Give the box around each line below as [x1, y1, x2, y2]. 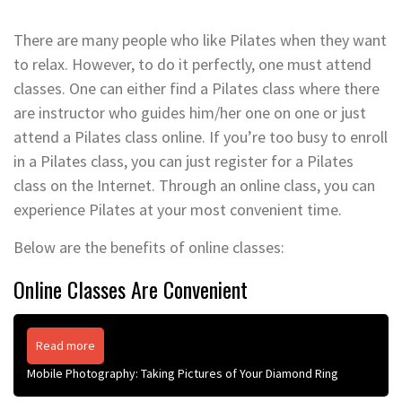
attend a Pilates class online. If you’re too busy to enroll [13, 126, 388, 147]
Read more [36, 336, 95, 354]
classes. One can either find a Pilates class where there [13, 77, 380, 99]
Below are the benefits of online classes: [13, 236, 284, 258]
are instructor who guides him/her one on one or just [13, 101, 366, 123]
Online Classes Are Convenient [13, 272, 248, 305]
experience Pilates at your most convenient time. [13, 198, 342, 220]
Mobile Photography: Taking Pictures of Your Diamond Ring [27, 364, 338, 381]
